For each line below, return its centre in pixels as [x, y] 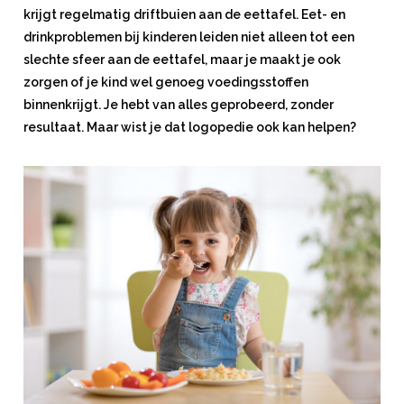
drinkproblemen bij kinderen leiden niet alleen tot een [189, 37]
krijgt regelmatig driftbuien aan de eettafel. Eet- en [184, 14]
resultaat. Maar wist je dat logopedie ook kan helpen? [190, 127]
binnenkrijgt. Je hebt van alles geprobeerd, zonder [179, 105]
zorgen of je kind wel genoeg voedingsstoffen [166, 82]
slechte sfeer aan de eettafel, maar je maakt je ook [182, 60]
